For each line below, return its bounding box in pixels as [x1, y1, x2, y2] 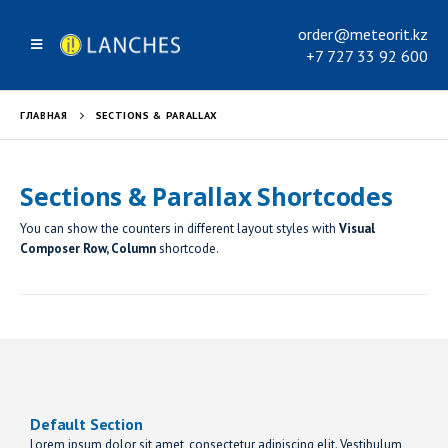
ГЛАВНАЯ [20, 108, 68, 122]
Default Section [30, 414, 143, 434]
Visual [339, 220, 375, 237]
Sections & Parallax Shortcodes [20, 180, 393, 213]
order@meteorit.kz [298, 24, 428, 44]
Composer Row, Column [20, 240, 156, 257]
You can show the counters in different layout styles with [20, 220, 339, 237]
